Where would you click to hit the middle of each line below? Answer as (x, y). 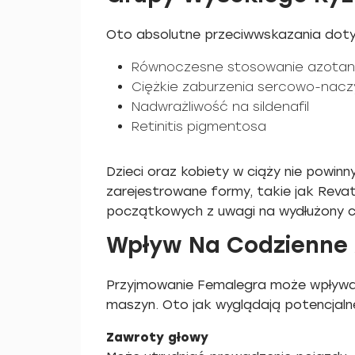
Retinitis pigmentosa (199, 126)
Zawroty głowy (157, 337)
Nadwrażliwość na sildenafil (220, 107)
